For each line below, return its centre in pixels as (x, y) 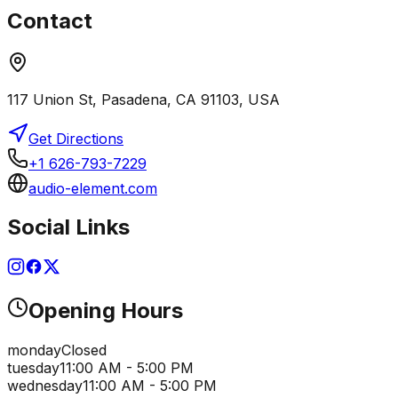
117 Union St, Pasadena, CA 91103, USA (143, 99)
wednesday (45, 386)
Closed (84, 350)
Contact (50, 20)
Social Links (68, 227)
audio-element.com (93, 188)
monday (34, 350)
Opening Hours (106, 311)
